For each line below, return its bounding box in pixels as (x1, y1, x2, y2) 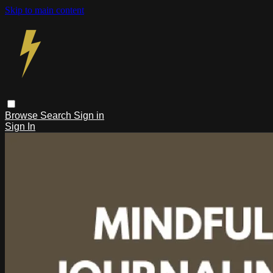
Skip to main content (5, 5, 84, 15)
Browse (5, 110, 40, 121)
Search (40, 110, 74, 121)
